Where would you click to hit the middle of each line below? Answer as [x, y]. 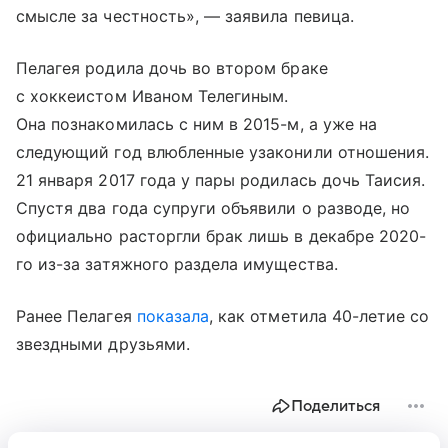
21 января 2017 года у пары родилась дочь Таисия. [221, 180]
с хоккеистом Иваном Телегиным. [152, 96]
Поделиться [335, 406]
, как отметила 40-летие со [319, 316]
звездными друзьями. [105, 344]
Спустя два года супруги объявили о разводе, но [213, 208]
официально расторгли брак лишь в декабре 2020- [221, 236]
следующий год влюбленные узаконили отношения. [223, 152]
